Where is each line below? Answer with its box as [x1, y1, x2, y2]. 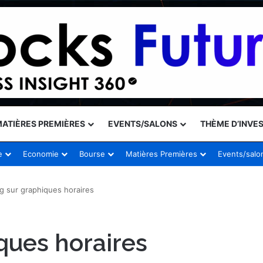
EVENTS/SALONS [108, 119, 177, 129]
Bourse [79, 149, 105, 159]
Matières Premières [126, 149, 197, 159]
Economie [23, 149, 59, 159]
